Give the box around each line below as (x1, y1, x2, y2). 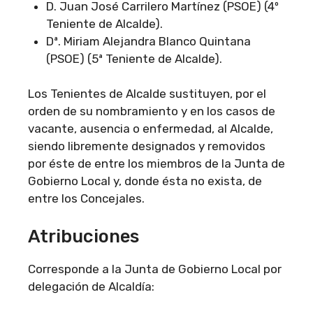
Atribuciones (28, 225, 139, 247)
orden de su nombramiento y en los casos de (28, 104, 275, 119)
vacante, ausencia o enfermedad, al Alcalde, (28, 122, 273, 136)
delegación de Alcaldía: (28, 279, 154, 293)
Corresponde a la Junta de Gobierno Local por (28, 261, 282, 276)
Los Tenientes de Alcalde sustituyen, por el (28, 87, 266, 101)
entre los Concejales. (28, 191, 145, 206)
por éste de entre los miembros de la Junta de (28, 156, 285, 171)
